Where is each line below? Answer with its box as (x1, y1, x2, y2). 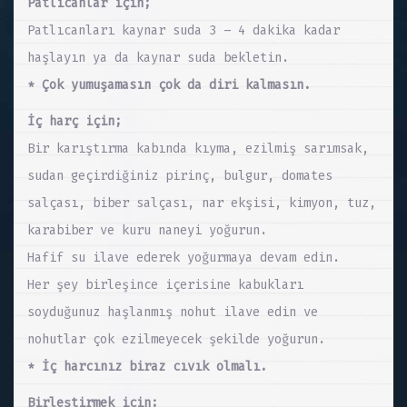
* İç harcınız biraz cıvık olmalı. (27, 358, 267, 374)
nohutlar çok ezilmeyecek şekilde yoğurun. (27, 331, 325, 347)
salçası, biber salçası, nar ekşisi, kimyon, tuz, (27, 194, 376, 211)
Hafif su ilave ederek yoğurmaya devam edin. (27, 249, 340, 265)
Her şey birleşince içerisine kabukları (27, 276, 303, 293)
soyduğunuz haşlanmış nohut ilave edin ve (27, 303, 318, 320)
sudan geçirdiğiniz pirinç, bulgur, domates (27, 167, 333, 184)
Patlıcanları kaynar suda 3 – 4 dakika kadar (27, 22, 340, 38)
